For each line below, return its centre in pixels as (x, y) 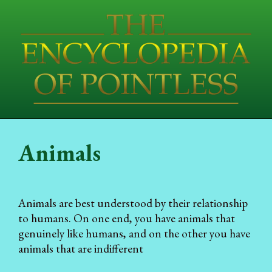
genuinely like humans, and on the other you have (134, 233)
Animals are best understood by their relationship (133, 203)
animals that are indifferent (81, 248)
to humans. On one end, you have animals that (127, 218)
